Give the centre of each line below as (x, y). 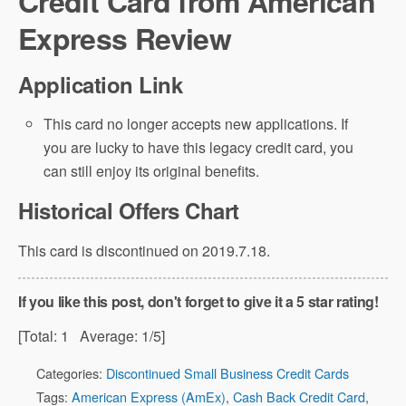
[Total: (39, 336)
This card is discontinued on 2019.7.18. (144, 251)
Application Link (101, 84)
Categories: (71, 373)
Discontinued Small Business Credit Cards (227, 373)
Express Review (125, 38)
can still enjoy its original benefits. (152, 171)
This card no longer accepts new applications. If (196, 124)
